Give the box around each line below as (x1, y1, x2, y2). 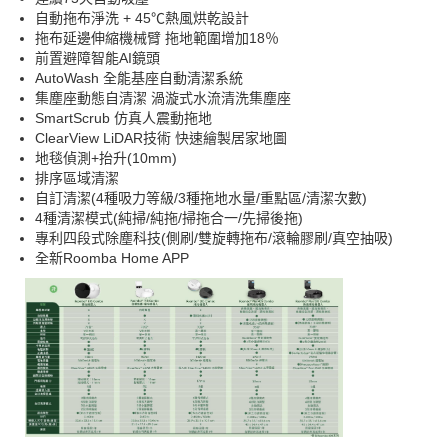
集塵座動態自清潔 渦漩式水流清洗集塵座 (35, 89, 291, 106)
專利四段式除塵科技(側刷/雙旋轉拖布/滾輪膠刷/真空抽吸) (35, 229, 393, 246)
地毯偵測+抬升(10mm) (35, 149, 177, 166)
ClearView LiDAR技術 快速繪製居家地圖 (35, 129, 287, 146)
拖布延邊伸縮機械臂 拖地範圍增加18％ (35, 29, 279, 46)
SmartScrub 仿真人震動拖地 (35, 109, 212, 126)
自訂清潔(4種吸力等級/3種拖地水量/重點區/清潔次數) (35, 189, 367, 206)
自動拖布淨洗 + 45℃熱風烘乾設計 (35, 9, 249, 26)
